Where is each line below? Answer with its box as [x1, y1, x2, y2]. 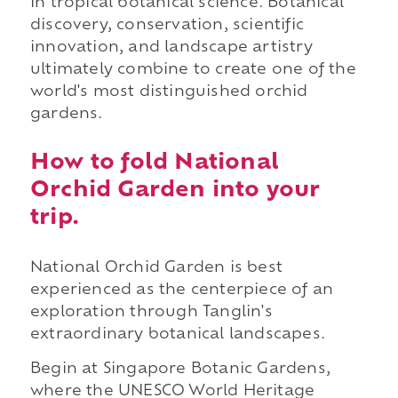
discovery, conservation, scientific [29, 19, 304, 34]
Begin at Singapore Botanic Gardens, [29, 362, 330, 378]
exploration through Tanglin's [29, 305, 273, 320]
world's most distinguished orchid [29, 85, 308, 100]
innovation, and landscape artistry [29, 41, 313, 56]
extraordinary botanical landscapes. [29, 327, 325, 342]
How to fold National [29, 152, 279, 174]
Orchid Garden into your [29, 179, 321, 202]
